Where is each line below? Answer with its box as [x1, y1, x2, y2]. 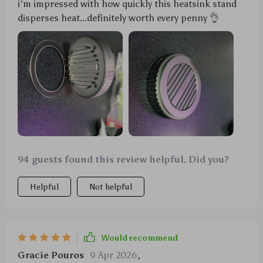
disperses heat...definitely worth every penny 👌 [18, 12, 219, 23]
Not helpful [89, 182, 132, 193]
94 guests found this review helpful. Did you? [18, 154, 229, 166]
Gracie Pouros [18, 249, 84, 261]
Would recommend [101, 232, 178, 243]
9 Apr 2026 [90, 249, 137, 261]
